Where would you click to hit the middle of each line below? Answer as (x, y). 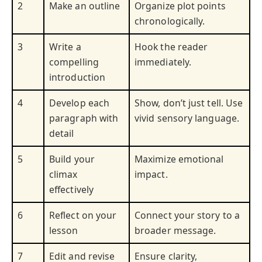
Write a (65, 47)
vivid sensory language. (187, 118)
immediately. (163, 62)
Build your (72, 159)
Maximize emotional (179, 159)
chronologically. (170, 21)
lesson (64, 231)
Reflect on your (83, 216)
